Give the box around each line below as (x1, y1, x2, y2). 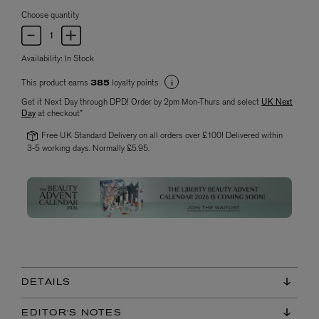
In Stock (65, 52, 94, 64)
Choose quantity (21, 9, 79, 21)
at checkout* (36, 107, 83, 119)
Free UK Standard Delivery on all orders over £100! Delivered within (41, 129, 283, 141)
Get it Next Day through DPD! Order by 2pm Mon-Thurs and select (21, 95, 261, 108)
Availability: (21, 52, 65, 64)
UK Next (261, 95, 293, 108)
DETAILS (21, 278, 71, 288)
